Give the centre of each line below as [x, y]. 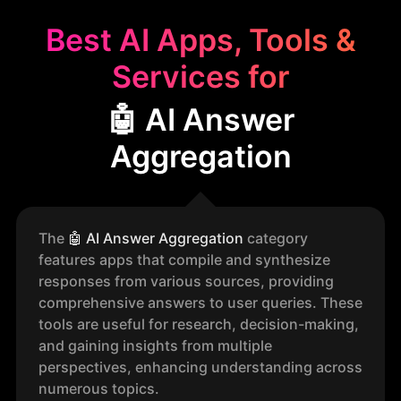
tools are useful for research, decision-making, [199, 324]
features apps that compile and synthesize [184, 260]
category [276, 238]
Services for [200, 77]
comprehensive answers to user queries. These [200, 303]
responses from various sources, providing [186, 281]
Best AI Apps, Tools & [200, 40]
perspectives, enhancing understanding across [200, 367]
